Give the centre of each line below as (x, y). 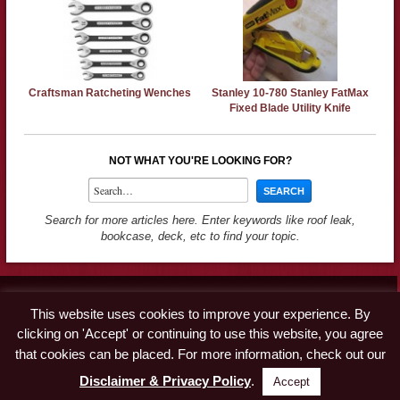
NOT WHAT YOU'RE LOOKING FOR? (200, 160)
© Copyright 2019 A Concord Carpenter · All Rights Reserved (200, 389)
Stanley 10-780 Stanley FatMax (291, 92)
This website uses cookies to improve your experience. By (200, 313)
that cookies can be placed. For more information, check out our (200, 354)
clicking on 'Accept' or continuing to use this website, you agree (200, 334)
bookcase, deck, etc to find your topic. (200, 236)
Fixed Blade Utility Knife (291, 108)
